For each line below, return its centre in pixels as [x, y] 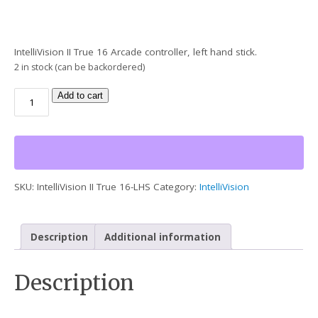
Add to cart [81, 95]
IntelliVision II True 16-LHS [94, 187]
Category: [177, 187]
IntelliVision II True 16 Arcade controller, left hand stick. [136, 52]
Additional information [163, 237]
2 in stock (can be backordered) [80, 67]
